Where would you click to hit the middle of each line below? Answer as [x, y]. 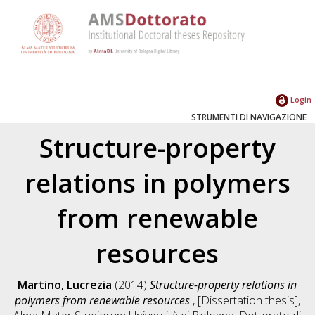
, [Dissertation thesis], [246, 300]
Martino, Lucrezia [65, 284]
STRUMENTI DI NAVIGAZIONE [249, 117]
